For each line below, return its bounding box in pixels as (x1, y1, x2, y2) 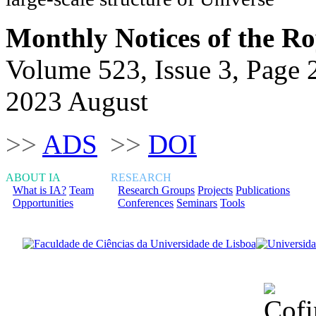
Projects (197, 183, 233, 196)
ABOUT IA (6, 171, 61, 183)
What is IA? (13, 183, 66, 196)
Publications (236, 183, 291, 196)
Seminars (176, 196, 218, 209)
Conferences (118, 196, 174, 209)
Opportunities (13, 196, 73, 209)
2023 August (6, 85, 148, 116)
